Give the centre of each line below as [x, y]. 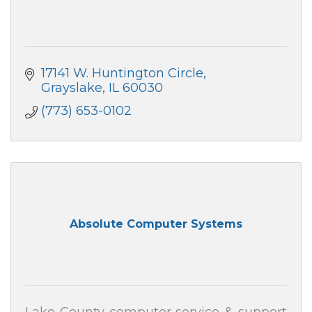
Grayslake [71, 87]
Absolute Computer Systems [156, 224]
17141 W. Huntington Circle [122, 73]
